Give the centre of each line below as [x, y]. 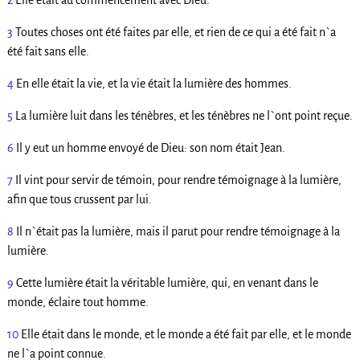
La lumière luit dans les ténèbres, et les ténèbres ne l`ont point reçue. [184, 116]
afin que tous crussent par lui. [79, 200]
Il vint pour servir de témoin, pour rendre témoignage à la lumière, [178, 180]
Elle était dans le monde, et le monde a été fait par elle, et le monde [186, 335]
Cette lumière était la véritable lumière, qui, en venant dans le [167, 283]
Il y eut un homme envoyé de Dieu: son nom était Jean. [150, 148]
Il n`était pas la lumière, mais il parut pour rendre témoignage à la [178, 232]
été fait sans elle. [48, 52]
